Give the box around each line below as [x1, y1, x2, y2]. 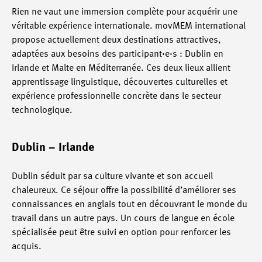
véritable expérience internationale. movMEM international [12, 21, 246, 31]
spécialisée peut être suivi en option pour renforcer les [12, 227, 231, 237]
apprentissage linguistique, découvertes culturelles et [12, 77, 227, 87]
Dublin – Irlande [12, 142, 94, 154]
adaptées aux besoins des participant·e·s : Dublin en [12, 49, 223, 59]
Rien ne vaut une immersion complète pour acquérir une [12, 7, 237, 17]
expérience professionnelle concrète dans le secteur [12, 91, 221, 101]
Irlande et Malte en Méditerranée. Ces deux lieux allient [12, 63, 230, 73]
